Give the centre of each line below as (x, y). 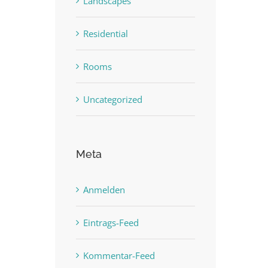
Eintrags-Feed (111, 222)
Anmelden (104, 189)
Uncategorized (113, 99)
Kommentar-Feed (119, 255)
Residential (106, 33)
